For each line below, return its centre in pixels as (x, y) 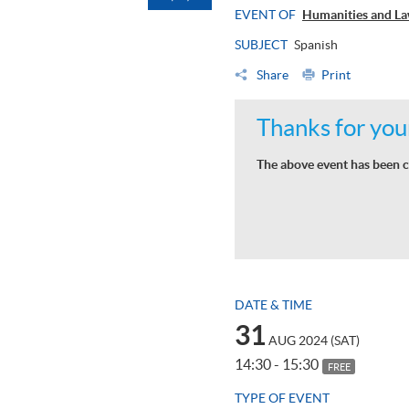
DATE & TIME (273, 305)
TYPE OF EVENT (282, 399)
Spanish (316, 45)
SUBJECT (261, 45)
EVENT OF (265, 15)
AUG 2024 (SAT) (314, 341)
